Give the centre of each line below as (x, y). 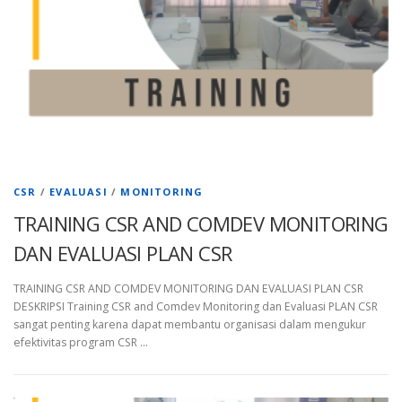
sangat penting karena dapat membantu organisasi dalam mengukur (190, 325)
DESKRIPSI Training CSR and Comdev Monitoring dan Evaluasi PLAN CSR (196, 307)
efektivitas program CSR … (81, 343)
